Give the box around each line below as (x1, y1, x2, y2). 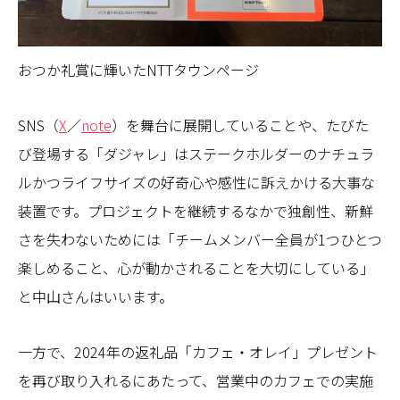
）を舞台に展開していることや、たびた (112, 113, 369, 136)
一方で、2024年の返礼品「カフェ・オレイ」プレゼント (18, 340, 378, 362)
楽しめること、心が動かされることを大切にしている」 (18, 256, 374, 279)
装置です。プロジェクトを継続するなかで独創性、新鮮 (18, 199, 373, 221)
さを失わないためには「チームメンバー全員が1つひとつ (18, 228, 382, 250)
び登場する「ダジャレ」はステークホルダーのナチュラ (18, 142, 374, 164)
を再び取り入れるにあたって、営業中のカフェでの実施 (18, 369, 373, 391)
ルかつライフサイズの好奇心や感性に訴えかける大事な (18, 171, 375, 193)
